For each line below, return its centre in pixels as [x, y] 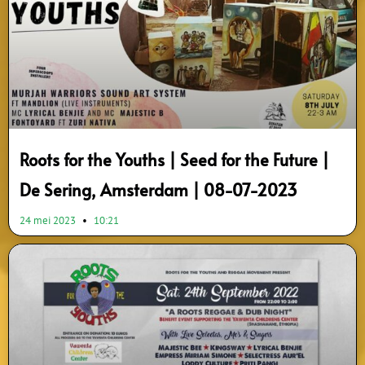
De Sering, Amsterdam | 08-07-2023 [158, 190]
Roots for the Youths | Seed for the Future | [174, 160]
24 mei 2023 [49, 221]
